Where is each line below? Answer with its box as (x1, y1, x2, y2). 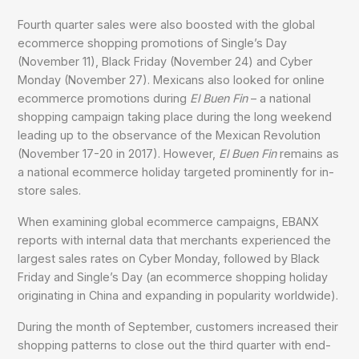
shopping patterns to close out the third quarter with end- (18, 337, 332, 352)
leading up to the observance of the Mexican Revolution (18, 127, 321, 142)
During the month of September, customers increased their (18, 319, 339, 333)
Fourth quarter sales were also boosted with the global (18, 17, 316, 31)
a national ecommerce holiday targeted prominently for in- (18, 164, 335, 179)
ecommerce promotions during (18, 91, 191, 105)
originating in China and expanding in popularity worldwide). (18, 288, 339, 302)
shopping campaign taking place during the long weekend (18, 109, 333, 123)
